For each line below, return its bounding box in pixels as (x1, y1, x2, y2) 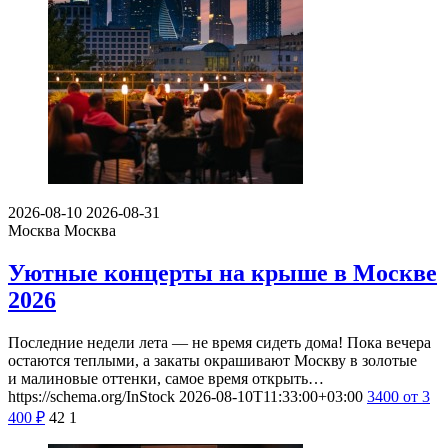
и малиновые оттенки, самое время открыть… (8, 369, 324, 387)
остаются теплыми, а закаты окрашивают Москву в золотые (8, 351, 417, 369)
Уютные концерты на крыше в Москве (8, 260, 437, 287)
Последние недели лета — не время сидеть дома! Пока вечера (8, 333, 431, 351)
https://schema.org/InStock (8, 387, 175, 405)
